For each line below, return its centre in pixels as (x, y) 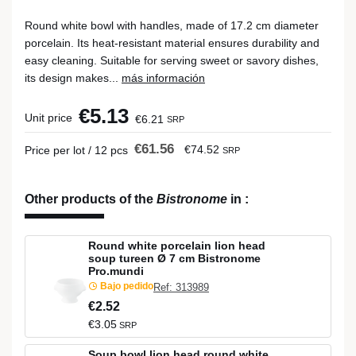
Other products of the (91, 199)
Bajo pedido (126, 286)
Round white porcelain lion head (177, 245)
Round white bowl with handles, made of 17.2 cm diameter (172, 25)
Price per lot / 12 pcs (76, 150)
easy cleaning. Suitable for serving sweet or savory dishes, (172, 60)
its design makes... (73, 78)
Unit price (48, 118)
